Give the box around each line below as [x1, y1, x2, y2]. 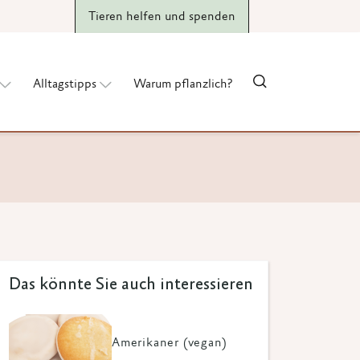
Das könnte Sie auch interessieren [9, 277, 253, 294]
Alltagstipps [33, 78, 96, 91]
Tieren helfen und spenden [88, 10, 235, 23]
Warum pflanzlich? [133, 78, 232, 91]
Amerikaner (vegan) [112, 336, 227, 350]
